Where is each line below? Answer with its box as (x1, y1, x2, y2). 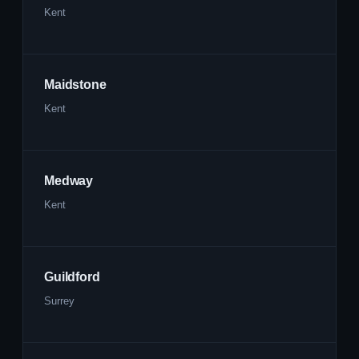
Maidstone (44, 78, 107, 91)
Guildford (44, 270, 100, 284)
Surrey (44, 295, 75, 307)
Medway (44, 174, 94, 188)
